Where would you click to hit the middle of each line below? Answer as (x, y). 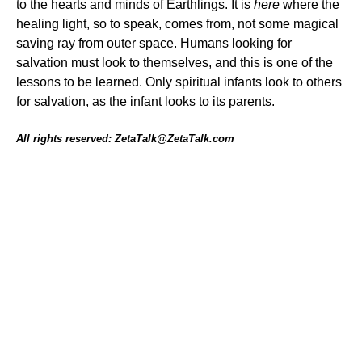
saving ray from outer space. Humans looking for (154, 43)
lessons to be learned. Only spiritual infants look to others (179, 82)
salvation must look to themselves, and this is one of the (175, 63)
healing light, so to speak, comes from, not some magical (177, 24)
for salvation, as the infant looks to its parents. (145, 101)
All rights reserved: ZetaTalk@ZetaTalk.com (125, 139)
